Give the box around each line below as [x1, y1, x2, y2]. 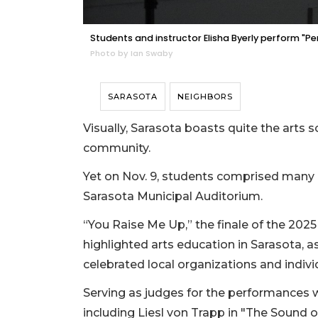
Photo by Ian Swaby [90, 48, 173, 60]
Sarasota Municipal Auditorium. [83, 190, 263, 204]
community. [83, 141, 150, 155]
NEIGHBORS [177, 92, 233, 102]
